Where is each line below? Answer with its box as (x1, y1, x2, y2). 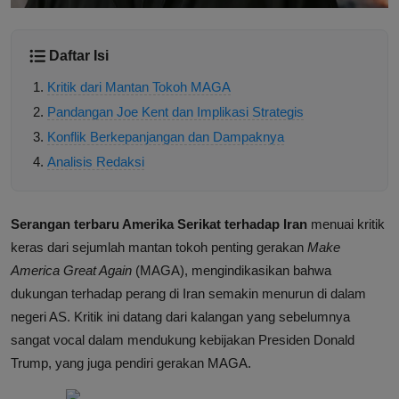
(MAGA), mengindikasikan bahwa (132, 263, 331, 279)
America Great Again (11, 263, 132, 279)
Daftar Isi (49, 48, 109, 64)
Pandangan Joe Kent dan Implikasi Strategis (47, 104, 304, 120)
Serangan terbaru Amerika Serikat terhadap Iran (11, 216, 307, 232)
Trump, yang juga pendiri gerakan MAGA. (11, 355, 251, 371)
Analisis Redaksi (47, 154, 144, 170)
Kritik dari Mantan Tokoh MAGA (47, 79, 231, 95)
